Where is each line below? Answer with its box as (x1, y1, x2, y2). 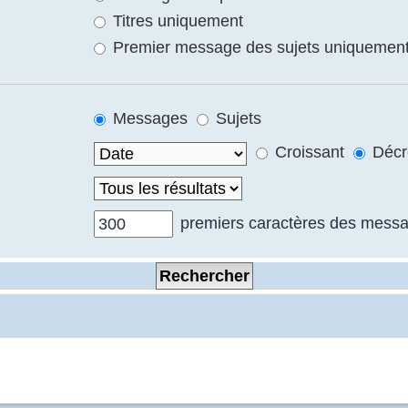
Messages (108, 109, 189, 128)
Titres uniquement (108, 12, 244, 31)
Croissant (270, 143, 345, 162)
